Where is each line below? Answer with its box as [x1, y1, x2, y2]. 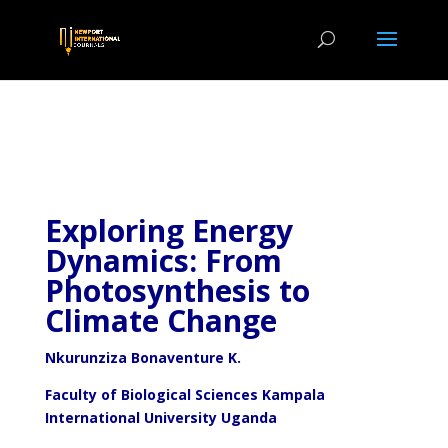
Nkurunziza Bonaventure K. [44, 348, 241, 367]
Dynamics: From [44, 240, 282, 281]
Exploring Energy [44, 210, 293, 251]
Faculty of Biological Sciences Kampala [44, 385, 325, 404]
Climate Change [44, 300, 277, 341]
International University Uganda [44, 408, 277, 427]
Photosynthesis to [44, 270, 310, 311]
